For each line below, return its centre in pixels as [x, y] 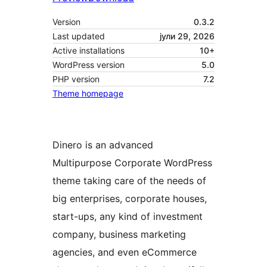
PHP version [76, 79]
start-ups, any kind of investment [128, 217]
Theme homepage [88, 94]
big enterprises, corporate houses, [130, 199]
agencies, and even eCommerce [125, 252]
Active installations [89, 51]
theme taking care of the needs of [129, 181]
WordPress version [89, 65]
